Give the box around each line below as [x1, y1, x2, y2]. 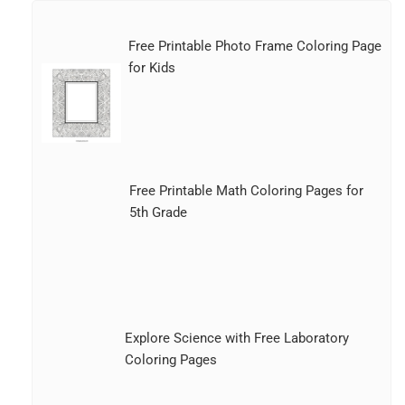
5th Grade [129, 204, 188, 221]
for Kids [127, 60, 175, 77]
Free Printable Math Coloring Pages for [129, 183, 364, 200]
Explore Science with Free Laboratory [125, 330, 350, 347]
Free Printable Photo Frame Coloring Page [127, 38, 381, 55]
